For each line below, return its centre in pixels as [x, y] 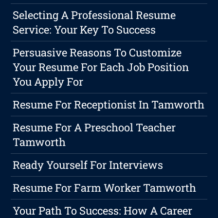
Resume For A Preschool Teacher [94, 127]
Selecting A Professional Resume [94, 15]
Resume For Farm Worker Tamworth [105, 188]
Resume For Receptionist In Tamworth [109, 105]
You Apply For [48, 82]
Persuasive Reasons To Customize [97, 53]
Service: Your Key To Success [84, 30]
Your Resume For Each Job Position [101, 67]
